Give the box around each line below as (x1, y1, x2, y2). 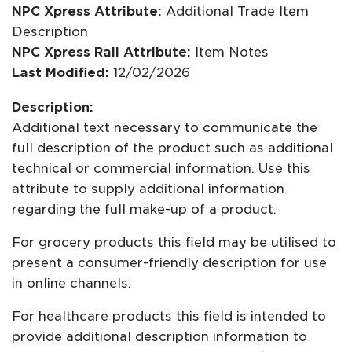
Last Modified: (12, 65, 113, 80)
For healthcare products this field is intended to (12, 309, 326, 324)
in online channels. (12, 276, 131, 291)
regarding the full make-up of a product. (12, 202, 277, 217)
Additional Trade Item (166, 4, 309, 19)
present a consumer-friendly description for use (12, 255, 327, 271)
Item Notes (195, 45, 269, 60)
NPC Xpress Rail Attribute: (12, 45, 195, 60)
